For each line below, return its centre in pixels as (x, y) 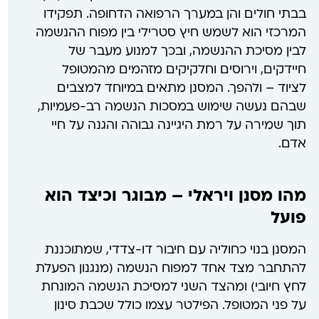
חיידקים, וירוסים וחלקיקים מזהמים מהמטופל (184, 70)
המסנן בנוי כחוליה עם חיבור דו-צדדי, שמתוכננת (175, 251)
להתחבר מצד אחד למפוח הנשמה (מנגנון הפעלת (171, 269)
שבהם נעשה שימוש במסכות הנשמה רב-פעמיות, (172, 107)
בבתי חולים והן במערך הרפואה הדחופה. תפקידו (174, 14)
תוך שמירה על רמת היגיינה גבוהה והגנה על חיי (178, 125)
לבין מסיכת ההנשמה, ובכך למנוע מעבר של (187, 51)
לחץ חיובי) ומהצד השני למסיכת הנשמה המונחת (173, 288)
